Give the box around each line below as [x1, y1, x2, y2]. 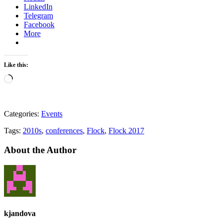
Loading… [12, 74, 47, 83]
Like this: [4, 61, 28, 69]
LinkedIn [24, 2, 53, 11]
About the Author [4, 145, 76, 156]
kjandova [4, 209, 36, 218]
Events [41, 110, 62, 118]
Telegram [24, 11, 53, 20]
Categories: [4, 110, 41, 118]
